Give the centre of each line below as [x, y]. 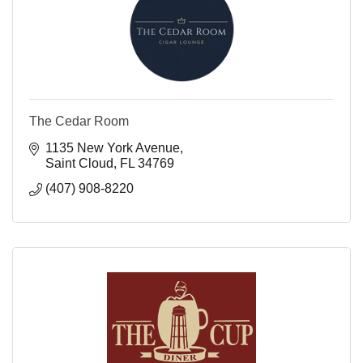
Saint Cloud [79, 164]
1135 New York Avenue [113, 148]
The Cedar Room [79, 122]
